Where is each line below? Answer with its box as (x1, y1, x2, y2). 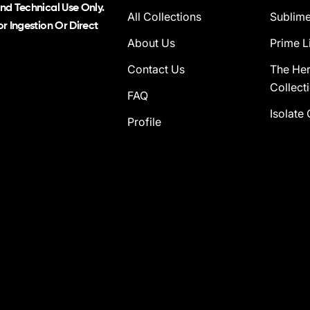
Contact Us (127, 62, 185, 76)
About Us (127, 35, 176, 50)
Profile (127, 114, 162, 129)
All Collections (127, 9, 202, 24)
